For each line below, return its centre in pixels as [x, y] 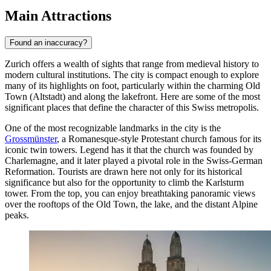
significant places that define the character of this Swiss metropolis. [132, 107]
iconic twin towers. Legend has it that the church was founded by [129, 149]
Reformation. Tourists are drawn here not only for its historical [123, 171]
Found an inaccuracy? [48, 42]
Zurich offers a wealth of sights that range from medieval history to [132, 64]
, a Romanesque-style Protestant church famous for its [159, 139]
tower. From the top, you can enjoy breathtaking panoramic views [130, 193]
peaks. [17, 215]
